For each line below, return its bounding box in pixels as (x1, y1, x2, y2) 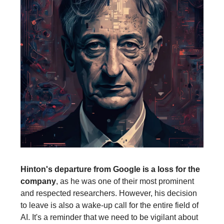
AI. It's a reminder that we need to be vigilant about (20, 212, 198, 221)
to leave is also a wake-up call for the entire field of (20, 200, 198, 209)
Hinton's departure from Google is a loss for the (20, 164, 200, 173)
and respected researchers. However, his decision (20, 188, 197, 197)
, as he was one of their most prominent (56, 176, 194, 185)
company (20, 176, 56, 185)
